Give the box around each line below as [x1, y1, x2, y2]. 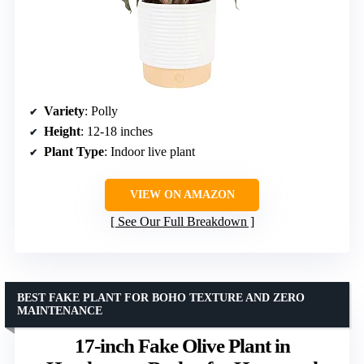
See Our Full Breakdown [117, 214, 247, 228]
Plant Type [44, 144, 104, 158]
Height [44, 123, 80, 138]
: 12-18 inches [80, 123, 153, 138]
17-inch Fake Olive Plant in [74, 334, 290, 357]
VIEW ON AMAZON [129, 188, 235, 201]
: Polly [84, 103, 118, 118]
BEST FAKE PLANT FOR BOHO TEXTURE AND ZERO [17, 291, 305, 304]
